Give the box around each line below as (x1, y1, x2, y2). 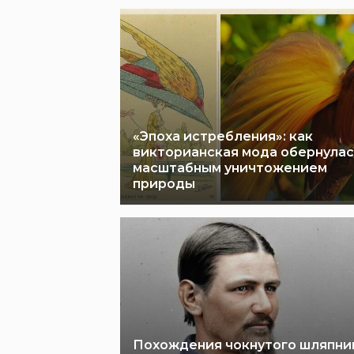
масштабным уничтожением (133, 160, 327, 175)
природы (133, 176, 195, 191)
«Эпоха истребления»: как (133, 129, 313, 144)
